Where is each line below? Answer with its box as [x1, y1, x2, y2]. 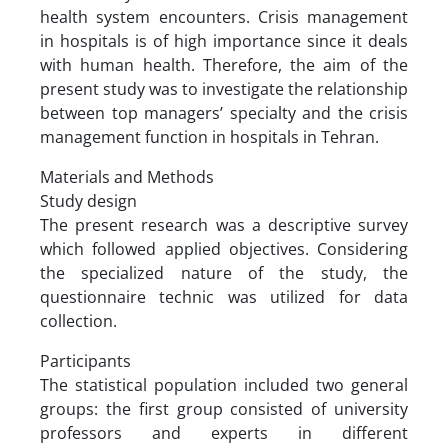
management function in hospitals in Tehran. [40, 125, 379, 148]
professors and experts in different [40, 421, 408, 444]
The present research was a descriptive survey [40, 213, 408, 236]
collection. [40, 309, 121, 332]
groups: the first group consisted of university [40, 397, 408, 420]
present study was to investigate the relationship [40, 77, 408, 100]
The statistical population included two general [40, 373, 408, 396]
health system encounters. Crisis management [40, 5, 408, 28]
